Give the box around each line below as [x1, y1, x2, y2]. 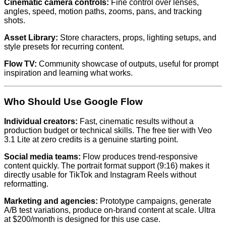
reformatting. [4, 179, 48, 188]
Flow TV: [4, 60, 37, 69]
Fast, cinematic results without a [78, 117, 194, 126]
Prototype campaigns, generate [98, 196, 211, 205]
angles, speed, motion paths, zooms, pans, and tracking [4, 7, 202, 16]
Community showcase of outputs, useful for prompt [37, 60, 218, 69]
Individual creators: [4, 117, 78, 126]
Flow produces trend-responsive [81, 152, 198, 161]
